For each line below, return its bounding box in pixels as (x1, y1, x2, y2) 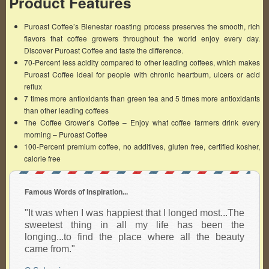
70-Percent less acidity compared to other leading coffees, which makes (24, 57, 260, 67)
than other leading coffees (24, 105, 109, 115)
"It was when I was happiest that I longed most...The (25, 208, 244, 218)
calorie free (24, 153, 61, 163)
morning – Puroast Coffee (24, 129, 107, 139)
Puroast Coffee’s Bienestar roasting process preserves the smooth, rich (24, 21, 260, 31)
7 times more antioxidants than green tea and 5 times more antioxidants (24, 93, 260, 103)
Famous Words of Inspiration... (25, 188, 128, 196)
